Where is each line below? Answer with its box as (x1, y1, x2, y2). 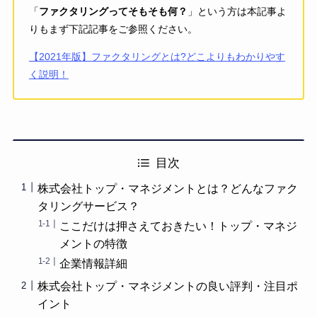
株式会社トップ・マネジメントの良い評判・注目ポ (37, 280, 298, 293)
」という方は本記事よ (187, 5, 287, 17)
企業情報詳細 (59, 258, 128, 270)
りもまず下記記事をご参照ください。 (28, 23, 197, 35)
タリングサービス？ (37, 200, 139, 212)
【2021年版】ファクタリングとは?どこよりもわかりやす (28, 50, 285, 62)
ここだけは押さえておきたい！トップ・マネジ (59, 220, 298, 233)
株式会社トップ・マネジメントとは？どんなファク (37, 182, 298, 195)
